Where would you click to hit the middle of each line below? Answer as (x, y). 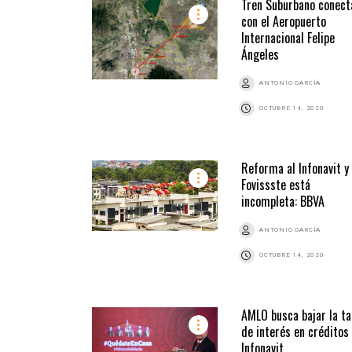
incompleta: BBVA (283, 202)
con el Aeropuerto (284, 22)
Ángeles (260, 55)
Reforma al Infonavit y (295, 169)
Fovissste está (276, 185)
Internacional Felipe (288, 38)
